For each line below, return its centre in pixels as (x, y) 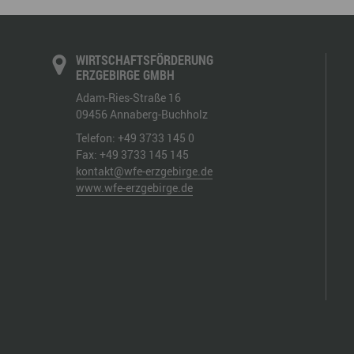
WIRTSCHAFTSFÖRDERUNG (145, 60)
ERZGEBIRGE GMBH (125, 75)
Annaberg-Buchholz (159, 115)
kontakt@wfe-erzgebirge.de (144, 171)
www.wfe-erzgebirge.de (134, 188)
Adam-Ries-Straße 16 (128, 98)
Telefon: (97, 138)
